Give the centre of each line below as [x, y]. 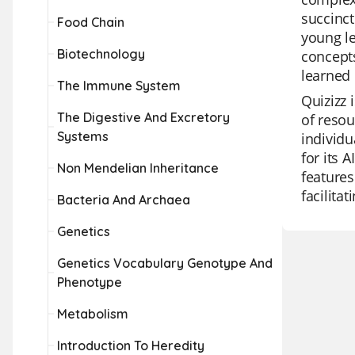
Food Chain [91, 22]
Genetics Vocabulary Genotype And [165, 263]
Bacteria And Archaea [124, 200]
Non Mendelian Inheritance [138, 168]
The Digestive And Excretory [143, 117]
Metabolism [93, 314]
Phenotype [90, 282]
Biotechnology [101, 54]
